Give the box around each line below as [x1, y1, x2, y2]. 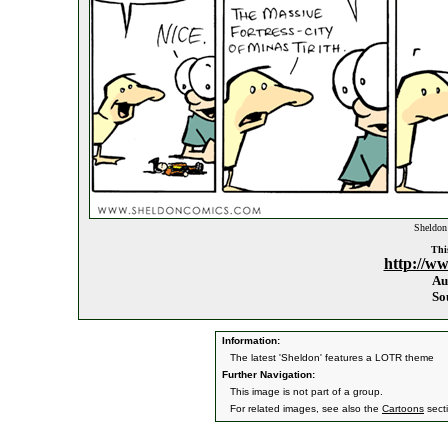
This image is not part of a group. [230, 386, 383, 397]
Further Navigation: [219, 369, 315, 380]
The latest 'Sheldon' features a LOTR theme [230, 352, 434, 363]
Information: [219, 335, 280, 346]
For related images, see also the [230, 403, 382, 414]
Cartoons [382, 403, 424, 414]
